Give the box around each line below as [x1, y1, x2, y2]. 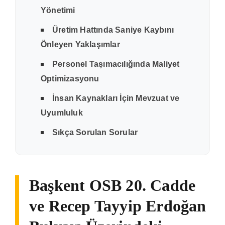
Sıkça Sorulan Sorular [52, 128, 138, 137]
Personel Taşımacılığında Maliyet [52, 59, 180, 68]
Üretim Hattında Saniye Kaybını [52, 25, 174, 34]
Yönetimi [41, 6, 75, 15]
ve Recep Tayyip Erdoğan [29, 196, 206, 215]
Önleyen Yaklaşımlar [41, 40, 120, 49]
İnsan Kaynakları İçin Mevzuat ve [52, 93, 180, 102]
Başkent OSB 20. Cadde [29, 176, 196, 194]
